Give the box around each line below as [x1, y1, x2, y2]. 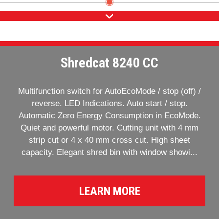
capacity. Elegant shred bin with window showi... [22, 148, 197, 157]
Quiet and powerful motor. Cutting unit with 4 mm [21, 123, 198, 132]
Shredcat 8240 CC [61, 55, 158, 71]
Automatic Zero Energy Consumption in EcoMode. [18, 111, 201, 120]
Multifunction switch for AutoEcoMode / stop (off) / [18, 87, 201, 96]
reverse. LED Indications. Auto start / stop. [31, 99, 188, 108]
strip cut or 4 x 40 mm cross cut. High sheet [29, 135, 190, 145]
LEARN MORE [79, 184, 140, 198]
